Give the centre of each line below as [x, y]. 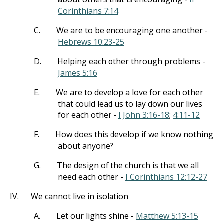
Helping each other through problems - [131, 61]
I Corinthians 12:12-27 [166, 177]
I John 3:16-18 [144, 115]
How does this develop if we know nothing [134, 134]
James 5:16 [77, 73]
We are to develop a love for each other [129, 92]
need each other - [92, 177]
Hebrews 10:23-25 [91, 42]
